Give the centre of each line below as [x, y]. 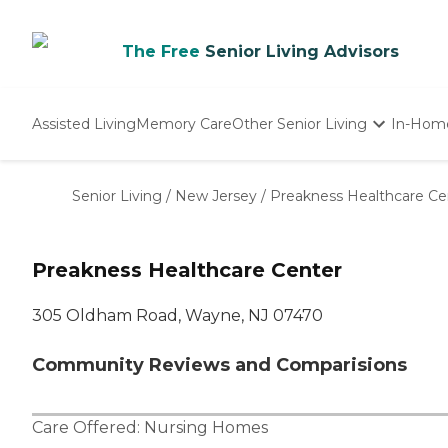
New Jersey [216, 196]
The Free [161, 51]
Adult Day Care [285, 213]
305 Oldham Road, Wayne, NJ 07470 [177, 316]
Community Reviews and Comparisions [219, 365]
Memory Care [184, 123]
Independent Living [302, 171]
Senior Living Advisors [302, 51]
